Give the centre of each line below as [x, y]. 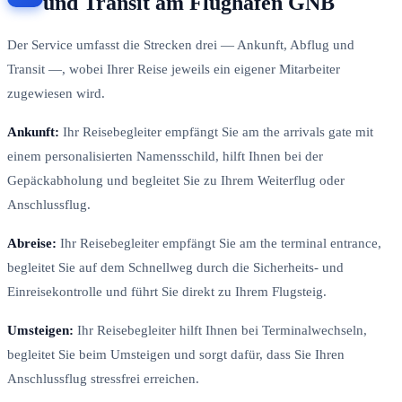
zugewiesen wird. [56, 93]
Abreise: [32, 243]
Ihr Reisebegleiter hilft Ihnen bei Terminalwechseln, [220, 330]
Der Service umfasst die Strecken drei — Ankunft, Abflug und [181, 44]
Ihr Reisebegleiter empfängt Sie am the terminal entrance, [219, 243]
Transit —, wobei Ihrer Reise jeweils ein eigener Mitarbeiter [174, 69]
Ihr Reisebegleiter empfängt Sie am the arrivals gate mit [216, 131]
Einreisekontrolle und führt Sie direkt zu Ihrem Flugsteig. [167, 291]
